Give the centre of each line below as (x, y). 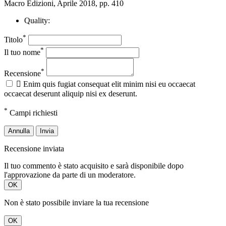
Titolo (13, 40)
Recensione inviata (34, 148)
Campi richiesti (33, 112)
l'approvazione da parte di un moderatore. (70, 175)
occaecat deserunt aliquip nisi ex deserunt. (71, 93)
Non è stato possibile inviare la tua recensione (76, 202)
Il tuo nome (22, 52)
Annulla (19, 131)
